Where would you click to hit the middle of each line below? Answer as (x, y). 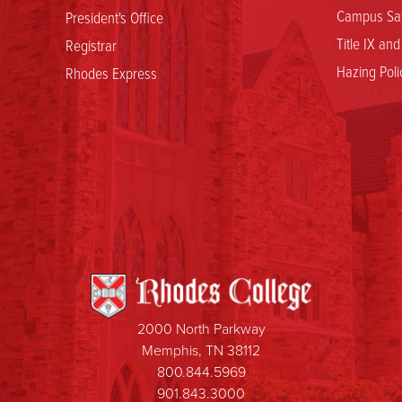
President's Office (115, 17)
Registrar (92, 45)
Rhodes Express (112, 73)
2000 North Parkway (201, 329)
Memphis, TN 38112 (201, 350)
